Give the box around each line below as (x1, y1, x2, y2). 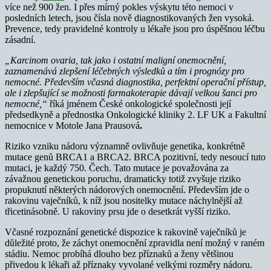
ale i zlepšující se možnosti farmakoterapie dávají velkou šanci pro (5, 87, 257, 98)
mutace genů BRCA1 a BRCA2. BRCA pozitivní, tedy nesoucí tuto (5, 151, 266, 162)
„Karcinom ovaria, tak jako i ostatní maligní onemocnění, (5, 54, 226, 65)
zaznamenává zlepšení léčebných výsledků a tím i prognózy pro (5, 65, 244, 76)
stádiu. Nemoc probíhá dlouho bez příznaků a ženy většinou (5, 248, 233, 259)
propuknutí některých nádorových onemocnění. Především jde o (5, 184, 249, 195)
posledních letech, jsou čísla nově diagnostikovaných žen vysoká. (5, 12, 254, 23)
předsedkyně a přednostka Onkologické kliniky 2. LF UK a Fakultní (5, 109, 266, 120)
